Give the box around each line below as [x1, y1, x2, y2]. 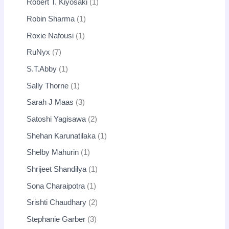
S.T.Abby [27, 65, 57, 74]
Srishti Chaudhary [27, 198, 87, 207]
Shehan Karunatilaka [27, 131, 96, 140]
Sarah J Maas [27, 98, 74, 107]
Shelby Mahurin [27, 148, 79, 157]
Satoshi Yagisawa [27, 114, 86, 123]
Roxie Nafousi [27, 31, 74, 40]
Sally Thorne [27, 81, 69, 90]
